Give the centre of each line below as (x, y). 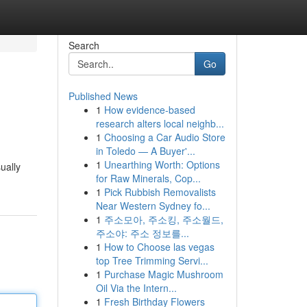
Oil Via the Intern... (136, 288)
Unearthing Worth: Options (162, 164)
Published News (103, 96)
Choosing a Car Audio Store (164, 137)
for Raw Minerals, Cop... (148, 178)
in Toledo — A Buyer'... (145, 151)
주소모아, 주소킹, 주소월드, (163, 219)
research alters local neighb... (160, 123)
